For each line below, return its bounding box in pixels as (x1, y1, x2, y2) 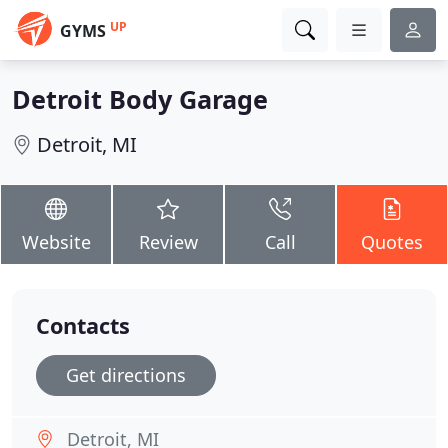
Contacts (36, 311, 130, 340)
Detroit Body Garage (12, 82, 268, 116)
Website (21, 230, 91, 254)
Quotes (361, 230, 423, 254)
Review (138, 230, 198, 254)
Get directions (66, 363, 186, 387)
